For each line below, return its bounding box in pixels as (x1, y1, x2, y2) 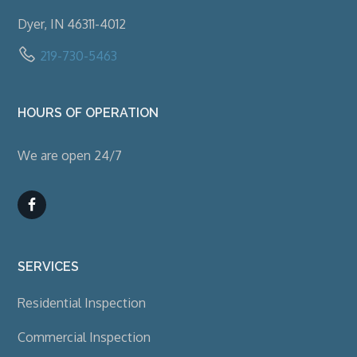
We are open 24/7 (18, 147, 123, 163)
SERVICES (18, 258, 80, 274)
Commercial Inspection (18, 328, 151, 345)
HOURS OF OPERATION (18, 104, 159, 120)
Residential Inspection (18, 294, 147, 311)
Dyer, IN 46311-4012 (18, 15, 127, 32)
